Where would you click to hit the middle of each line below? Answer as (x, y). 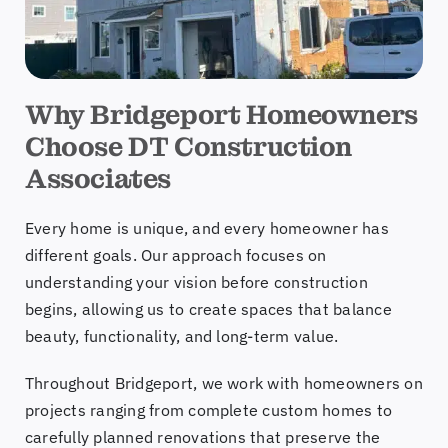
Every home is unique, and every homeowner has (206, 228)
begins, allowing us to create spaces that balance (208, 309)
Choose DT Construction (188, 147)
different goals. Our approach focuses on (175, 255)
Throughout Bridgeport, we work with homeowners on (223, 383)
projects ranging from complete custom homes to (208, 410)
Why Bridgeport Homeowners (221, 115)
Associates (97, 179)
